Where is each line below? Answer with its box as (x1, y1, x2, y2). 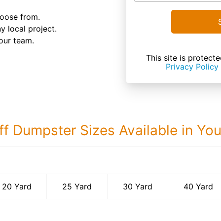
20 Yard (1, 182, 32, 191)
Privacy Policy (166, 62, 219, 72)
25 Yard (62, 182, 92, 191)
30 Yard (123, 182, 153, 191)
